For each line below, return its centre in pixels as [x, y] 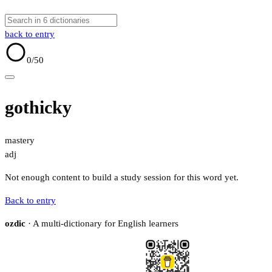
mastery [20, 141]
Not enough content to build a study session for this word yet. [122, 178]
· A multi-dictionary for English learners [102, 224]
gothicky [38, 107]
